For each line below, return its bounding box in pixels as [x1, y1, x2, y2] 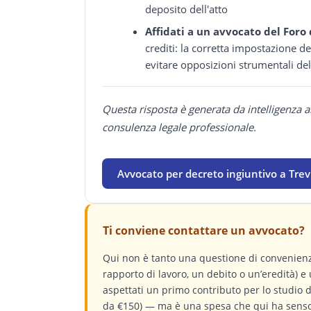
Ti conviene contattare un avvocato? [103, 223, 305, 239]
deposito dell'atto [145, 2, 228, 17]
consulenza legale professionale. [102, 120, 256, 135]
